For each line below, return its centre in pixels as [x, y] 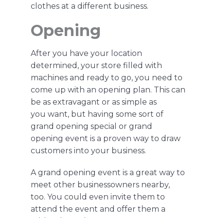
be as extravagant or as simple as [93, 102]
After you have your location [86, 54]
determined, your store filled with [96, 66]
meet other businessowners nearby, [100, 185]
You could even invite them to [106, 197]
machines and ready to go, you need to [106, 78]
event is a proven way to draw [123, 139]
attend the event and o [76, 209]
